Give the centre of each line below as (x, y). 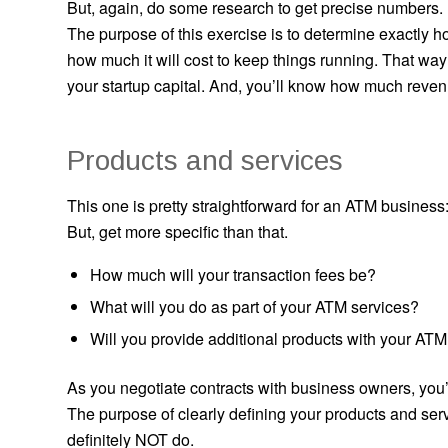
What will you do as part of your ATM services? (254, 307)
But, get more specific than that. (177, 232)
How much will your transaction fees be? (233, 275)
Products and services (205, 160)
